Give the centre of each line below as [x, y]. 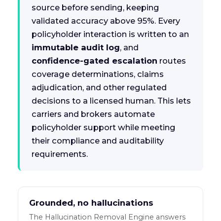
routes [171, 61]
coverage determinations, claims [97, 74]
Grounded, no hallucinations [91, 203]
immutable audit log [75, 48]
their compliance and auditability [97, 141]
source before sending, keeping [95, 8]
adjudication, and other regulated [99, 88]
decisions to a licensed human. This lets [111, 101]
